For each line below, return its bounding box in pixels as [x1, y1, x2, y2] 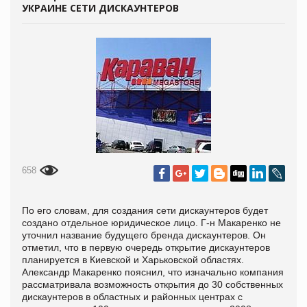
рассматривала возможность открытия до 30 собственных [22, 278, 283, 290]
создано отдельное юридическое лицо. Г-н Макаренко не [22, 217, 281, 228]
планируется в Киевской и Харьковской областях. [22, 254, 244, 265]
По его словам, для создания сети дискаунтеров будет [22, 204, 268, 216]
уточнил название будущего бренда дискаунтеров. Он [22, 229, 266, 241]
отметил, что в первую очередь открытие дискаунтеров [22, 241, 270, 253]
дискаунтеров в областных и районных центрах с [22, 291, 243, 302]
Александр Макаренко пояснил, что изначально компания [22, 266, 284, 278]
